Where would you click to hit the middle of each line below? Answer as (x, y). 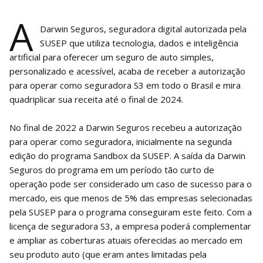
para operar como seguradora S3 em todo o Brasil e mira (125, 85)
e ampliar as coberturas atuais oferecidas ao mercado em (126, 240)
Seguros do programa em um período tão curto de (112, 169)
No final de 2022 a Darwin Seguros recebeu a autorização (126, 127)
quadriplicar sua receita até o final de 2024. (96, 99)
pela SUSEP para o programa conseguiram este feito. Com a (131, 212)
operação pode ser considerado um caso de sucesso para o (131, 183)
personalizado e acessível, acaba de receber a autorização (127, 71)
